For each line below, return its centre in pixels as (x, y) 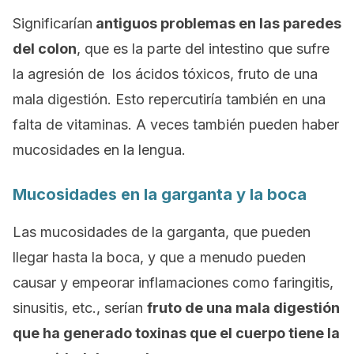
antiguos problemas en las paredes (217, 23)
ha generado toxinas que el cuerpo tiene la (191, 333)
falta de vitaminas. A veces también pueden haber (176, 124)
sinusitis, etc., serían (80, 308)
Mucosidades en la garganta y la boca (160, 194)
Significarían (53, 23)
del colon (45, 49)
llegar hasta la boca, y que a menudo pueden (159, 257)
